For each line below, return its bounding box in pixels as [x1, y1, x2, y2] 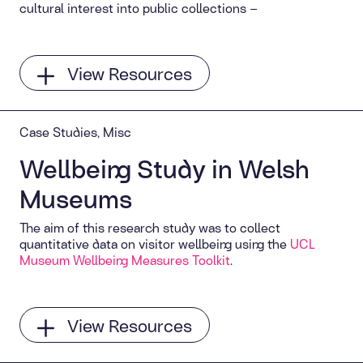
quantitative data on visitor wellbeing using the [19, 233, 290, 254]
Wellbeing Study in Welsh [19, 147, 310, 189]
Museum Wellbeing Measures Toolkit [19, 250, 230, 271]
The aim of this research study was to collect [19, 217, 280, 238]
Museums [19, 177, 132, 219]
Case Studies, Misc [19, 122, 131, 143]
